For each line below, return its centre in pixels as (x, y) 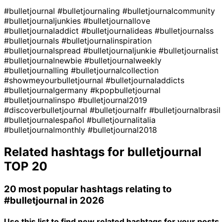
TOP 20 (26, 166)
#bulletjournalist (189, 50)
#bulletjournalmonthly (46, 130)
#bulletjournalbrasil (185, 110)
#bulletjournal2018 (122, 130)
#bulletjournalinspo (41, 100)
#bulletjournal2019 (112, 100)
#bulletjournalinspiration (107, 40)
